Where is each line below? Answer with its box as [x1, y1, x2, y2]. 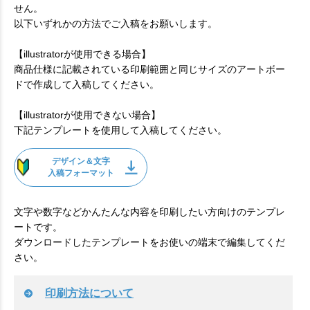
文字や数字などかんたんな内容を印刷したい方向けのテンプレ [14, 206, 285, 217]
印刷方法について [45, 286, 134, 299]
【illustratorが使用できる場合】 [14, 48, 151, 60]
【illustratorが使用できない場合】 [14, 109, 161, 120]
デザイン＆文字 [51, 156, 110, 166]
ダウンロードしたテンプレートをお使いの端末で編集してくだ [14, 237, 285, 248]
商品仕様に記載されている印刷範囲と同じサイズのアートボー [14, 64, 285, 75]
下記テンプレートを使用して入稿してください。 [14, 125, 227, 136]
